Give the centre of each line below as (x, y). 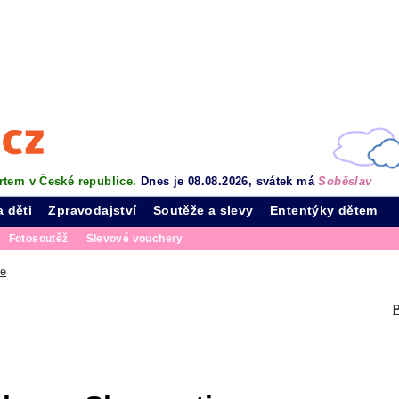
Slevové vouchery (134, 239)
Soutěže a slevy (203, 210)
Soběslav (345, 181)
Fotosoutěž (38, 239)
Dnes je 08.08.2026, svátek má (229, 181)
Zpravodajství (93, 210)
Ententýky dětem (324, 210)
